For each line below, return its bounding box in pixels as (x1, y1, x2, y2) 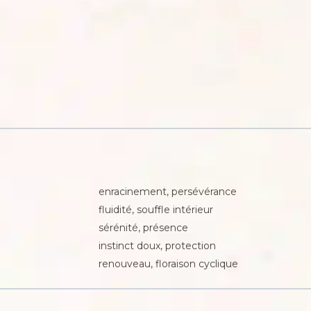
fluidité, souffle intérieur (98, 203, 213, 216)
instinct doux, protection (98, 239, 216, 252)
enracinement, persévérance (98, 185, 237, 198)
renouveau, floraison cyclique (98, 257, 238, 270)
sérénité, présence (98, 221, 188, 234)
